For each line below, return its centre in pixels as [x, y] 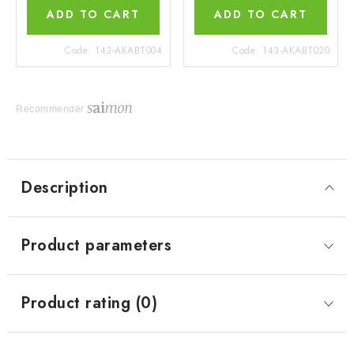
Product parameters [96, 246]
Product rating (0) [89, 303]
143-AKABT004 [128, 50]
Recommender [50, 109]
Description [64, 188]
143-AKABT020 [296, 50]
